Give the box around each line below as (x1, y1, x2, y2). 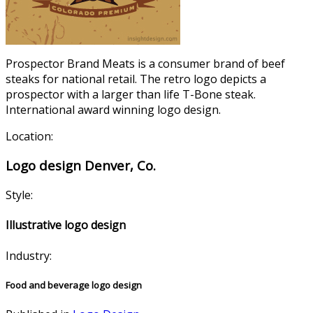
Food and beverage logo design (6, 278, 142, 291)
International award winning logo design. (6, 101, 221, 117)
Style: (6, 187, 33, 203)
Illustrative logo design (6, 217, 126, 233)
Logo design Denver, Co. (6, 156, 156, 175)
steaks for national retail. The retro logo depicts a (6, 71, 266, 87)
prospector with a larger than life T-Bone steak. (6, 86, 256, 102)
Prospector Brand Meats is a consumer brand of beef (6, 55, 285, 71)
